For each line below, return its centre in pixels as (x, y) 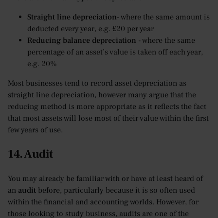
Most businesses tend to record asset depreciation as (97, 83)
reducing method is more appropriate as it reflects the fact (107, 106)
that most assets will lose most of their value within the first (108, 118)
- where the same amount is (163, 17)
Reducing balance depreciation (82, 40)
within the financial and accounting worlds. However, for (103, 202)
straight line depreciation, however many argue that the (102, 95)
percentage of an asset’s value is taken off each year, (115, 52)
